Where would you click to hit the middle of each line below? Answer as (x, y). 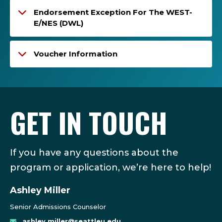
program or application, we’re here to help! (111, 167)
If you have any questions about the (94, 152)
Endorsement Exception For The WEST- (113, 12)
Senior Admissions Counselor (58, 206)
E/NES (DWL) (59, 23)
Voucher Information (76, 54)
